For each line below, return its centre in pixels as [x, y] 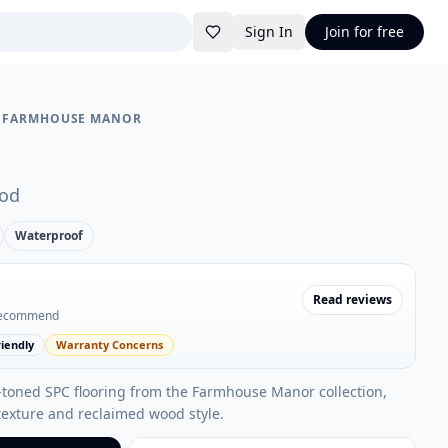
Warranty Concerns [109, 344]
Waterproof [48, 235]
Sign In [269, 31]
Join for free [364, 31]
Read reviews [352, 299]
